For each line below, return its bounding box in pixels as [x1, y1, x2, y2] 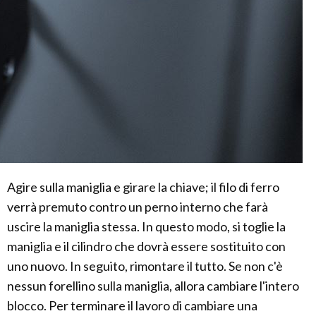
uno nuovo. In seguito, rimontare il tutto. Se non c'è [7, 258, 283, 274]
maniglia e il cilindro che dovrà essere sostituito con [7, 238, 286, 255]
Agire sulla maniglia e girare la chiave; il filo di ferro [7, 179, 279, 195]
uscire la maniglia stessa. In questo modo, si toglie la [7, 219, 286, 235]
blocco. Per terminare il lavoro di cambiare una [7, 298, 257, 314]
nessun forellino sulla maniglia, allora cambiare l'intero [7, 278, 299, 294]
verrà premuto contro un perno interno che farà [7, 199, 268, 215]
